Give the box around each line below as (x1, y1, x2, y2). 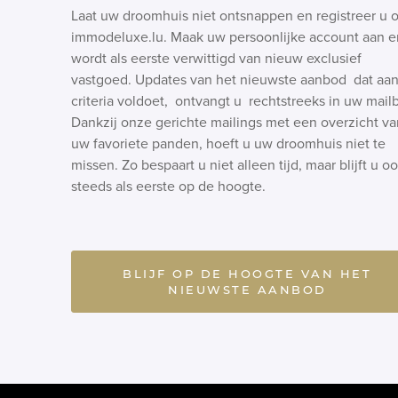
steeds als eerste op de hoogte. (71, 178, 266, 195)
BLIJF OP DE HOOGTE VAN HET (123, 267, 372, 281)
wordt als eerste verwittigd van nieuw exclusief (71, 50, 362, 68)
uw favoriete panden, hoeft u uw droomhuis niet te (71, 135, 386, 153)
